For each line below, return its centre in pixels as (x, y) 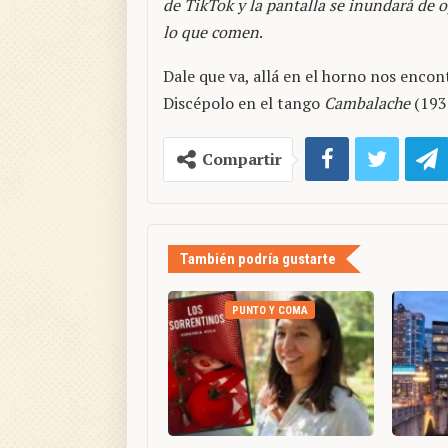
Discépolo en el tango (243, 103)
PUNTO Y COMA (269, 311)
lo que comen (211, 32)
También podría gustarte (258, 259)
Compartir (242, 159)
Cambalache (367, 103)
